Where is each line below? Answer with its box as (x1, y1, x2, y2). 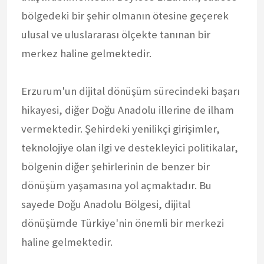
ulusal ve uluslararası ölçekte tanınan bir (21, 27, 210, 41)
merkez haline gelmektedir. (21, 46, 151, 60)
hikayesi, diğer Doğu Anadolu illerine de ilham (21, 103, 234, 117)
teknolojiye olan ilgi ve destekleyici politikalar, (21, 140, 238, 154)
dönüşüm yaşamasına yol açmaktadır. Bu (21, 178, 212, 192)
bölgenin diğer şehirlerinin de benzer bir (21, 159, 210, 173)
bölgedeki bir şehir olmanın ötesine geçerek (21, 8, 229, 22)
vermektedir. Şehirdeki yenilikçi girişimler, (21, 121, 220, 136)
